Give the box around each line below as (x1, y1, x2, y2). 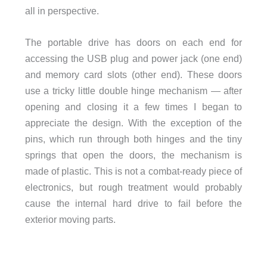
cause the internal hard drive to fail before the (24, 197, 243, 209)
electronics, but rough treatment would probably (24, 181, 243, 193)
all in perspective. (24, 5, 99, 16)
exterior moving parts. (24, 213, 116, 225)
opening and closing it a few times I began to (24, 101, 243, 112)
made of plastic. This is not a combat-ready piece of (24, 165, 243, 176)
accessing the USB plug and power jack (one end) (24, 52, 243, 64)
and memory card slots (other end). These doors (24, 69, 243, 80)
